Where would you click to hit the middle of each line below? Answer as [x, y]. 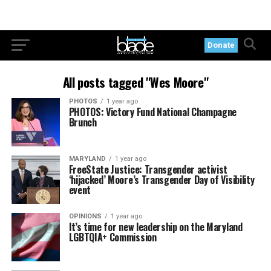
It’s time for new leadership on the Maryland [155, 227]
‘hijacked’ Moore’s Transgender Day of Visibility [162, 180]
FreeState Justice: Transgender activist [148, 169]
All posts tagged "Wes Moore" [135, 82]
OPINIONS [85, 216]
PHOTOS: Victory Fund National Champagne [153, 112]
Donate [221, 45]
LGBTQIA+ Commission [113, 237]
